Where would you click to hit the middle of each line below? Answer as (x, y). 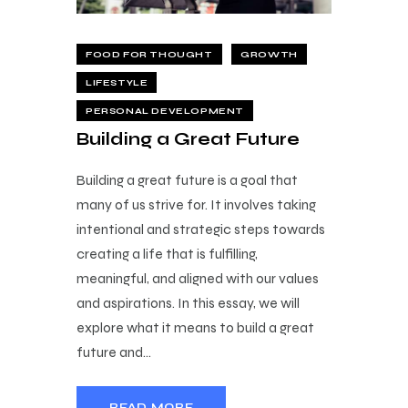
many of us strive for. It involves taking (196, 204)
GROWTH (269, 54)
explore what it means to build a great (195, 327)
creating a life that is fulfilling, (167, 253)
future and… (114, 352)
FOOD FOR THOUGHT (149, 54)
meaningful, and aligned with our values (198, 278)
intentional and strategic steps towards (201, 229)
